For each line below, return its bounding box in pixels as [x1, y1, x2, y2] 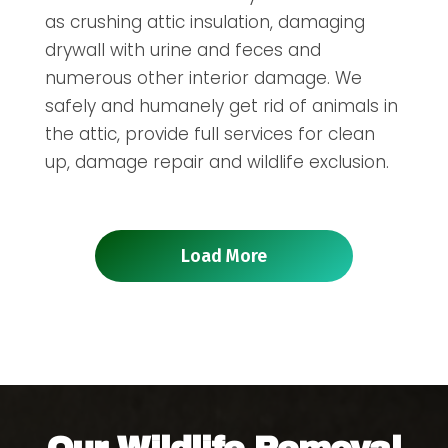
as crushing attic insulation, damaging [44, 10, 365, 35]
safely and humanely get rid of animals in [44, 94, 398, 119]
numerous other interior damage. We [44, 66, 362, 91]
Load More [180, 245, 267, 268]
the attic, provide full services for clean [44, 122, 375, 147]
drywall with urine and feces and [44, 38, 321, 63]
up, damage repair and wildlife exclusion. [44, 150, 389, 175]
